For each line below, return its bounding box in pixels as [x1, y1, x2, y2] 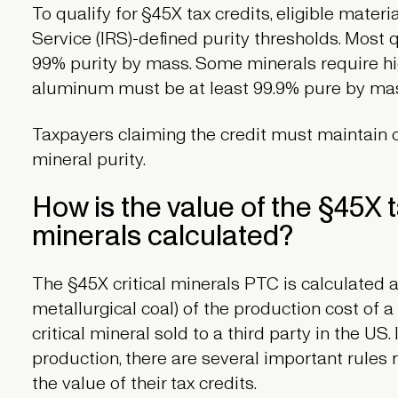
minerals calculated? [31, 216, 293, 256]
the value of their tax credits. [31, 370, 257, 396]
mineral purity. [31, 147, 146, 172]
